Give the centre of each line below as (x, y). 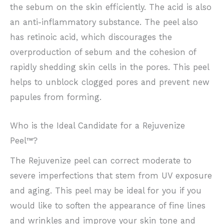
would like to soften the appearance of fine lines (108, 205)
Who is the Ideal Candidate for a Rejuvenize (97, 125)
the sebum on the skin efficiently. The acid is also (111, 7)
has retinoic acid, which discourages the (91, 37)
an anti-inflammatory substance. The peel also (104, 22)
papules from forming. (56, 97)
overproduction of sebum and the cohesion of (103, 52)
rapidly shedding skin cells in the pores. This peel (109, 67)
